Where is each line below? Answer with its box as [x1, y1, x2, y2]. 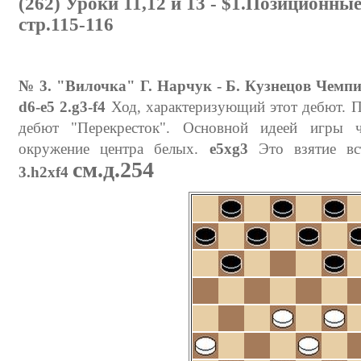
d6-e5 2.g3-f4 [19, 98, 106, 115]
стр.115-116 [19, 14, 114, 35]
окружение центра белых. [19, 139, 210, 157]
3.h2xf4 [19, 163, 68, 180]
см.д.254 [73, 156, 154, 182]
